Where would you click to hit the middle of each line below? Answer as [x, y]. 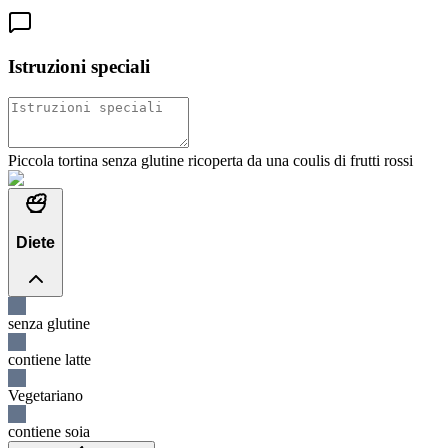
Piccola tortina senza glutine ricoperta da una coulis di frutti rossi [210, 160]
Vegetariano [45, 396]
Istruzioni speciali [79, 67]
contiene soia [49, 432]
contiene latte [49, 360]
